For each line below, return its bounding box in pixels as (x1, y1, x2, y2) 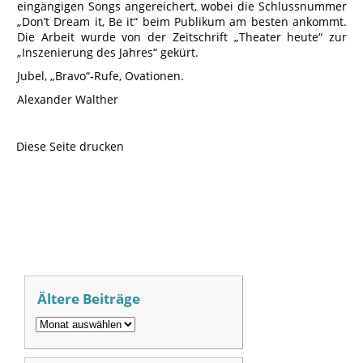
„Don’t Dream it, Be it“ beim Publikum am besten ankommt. (17, 14, 347, 29)
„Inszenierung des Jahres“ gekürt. (17, 45, 199, 60)
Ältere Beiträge (37, 288, 140, 308)
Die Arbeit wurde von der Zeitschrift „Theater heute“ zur (17, 29, 347, 45)
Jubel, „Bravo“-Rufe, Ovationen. (17, 68, 200, 83)
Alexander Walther (17, 92, 122, 107)
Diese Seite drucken (16, 139, 124, 154)
